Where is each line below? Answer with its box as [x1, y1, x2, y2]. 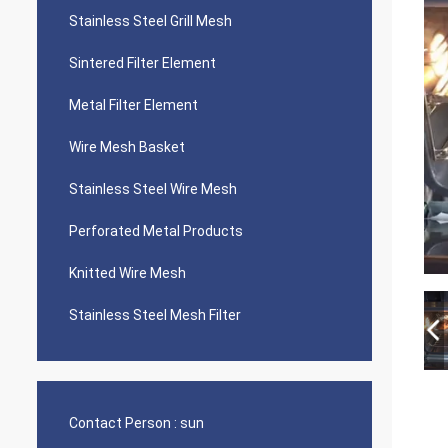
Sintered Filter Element [69, 55, 216, 71]
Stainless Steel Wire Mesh [69, 181, 237, 197]
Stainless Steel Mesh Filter [69, 307, 241, 323]
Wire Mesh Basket [69, 139, 185, 155]
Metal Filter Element [69, 97, 198, 113]
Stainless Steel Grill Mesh [69, 13, 232, 29]
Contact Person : [69, 415, 177, 431]
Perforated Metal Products [69, 223, 243, 239]
